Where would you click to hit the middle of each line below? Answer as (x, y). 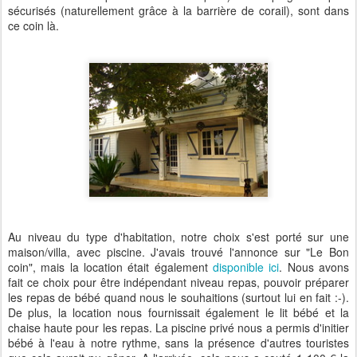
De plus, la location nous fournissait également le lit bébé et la (178, 312)
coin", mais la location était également (110, 267)
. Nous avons (314, 267)
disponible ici (246, 267)
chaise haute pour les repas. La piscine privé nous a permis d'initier (178, 328)
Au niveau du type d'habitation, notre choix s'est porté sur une (178, 237)
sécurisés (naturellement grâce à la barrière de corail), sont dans (178, 10)
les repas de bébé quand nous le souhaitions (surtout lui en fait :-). (178, 297)
